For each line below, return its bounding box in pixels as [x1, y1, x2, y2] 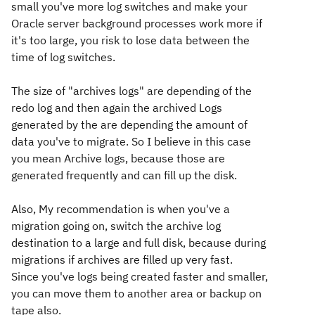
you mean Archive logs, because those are [11, 151, 225, 165]
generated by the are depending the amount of [11, 117, 247, 131]
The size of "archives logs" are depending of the [11, 84, 252, 98]
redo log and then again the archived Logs [11, 101, 222, 115]
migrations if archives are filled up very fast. [11, 252, 233, 266]
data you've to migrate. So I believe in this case [11, 134, 251, 148]
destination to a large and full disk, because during [11, 236, 266, 250]
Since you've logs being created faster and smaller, [11, 269, 268, 283]
